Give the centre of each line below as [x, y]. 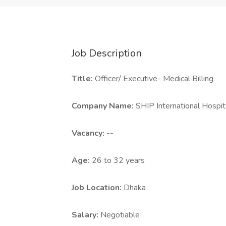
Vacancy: [89, 133]
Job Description [107, 53]
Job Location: [98, 188]
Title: [83, 79]
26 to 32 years [118, 160]
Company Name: [104, 106]
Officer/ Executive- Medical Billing [154, 79]
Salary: [86, 215]
